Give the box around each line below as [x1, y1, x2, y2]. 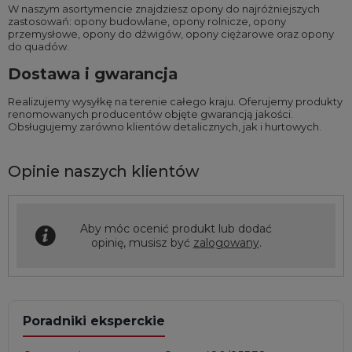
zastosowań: [8, 15, 74, 28]
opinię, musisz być [90, 236, 193, 251]
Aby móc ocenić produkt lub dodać [80, 222, 272, 236]
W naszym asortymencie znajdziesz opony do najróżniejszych [8, 2, 320, 16]
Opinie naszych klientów [8, 162, 200, 181]
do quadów [8, 40, 67, 53]
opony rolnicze [172, 15, 248, 28]
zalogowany [192, 236, 259, 251]
